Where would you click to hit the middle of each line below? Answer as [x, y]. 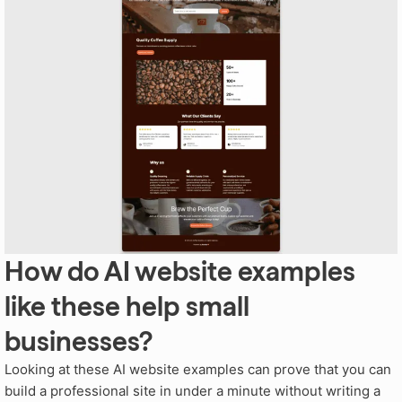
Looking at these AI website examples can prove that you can [198, 370]
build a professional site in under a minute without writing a [192, 391]
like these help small [127, 306]
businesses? [79, 341]
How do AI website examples [180, 271]
